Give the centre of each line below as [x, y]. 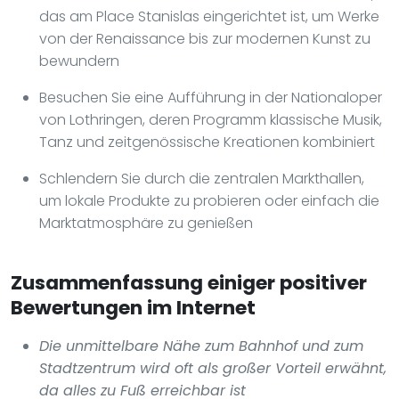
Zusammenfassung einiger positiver [189, 282]
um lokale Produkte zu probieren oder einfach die [209, 200]
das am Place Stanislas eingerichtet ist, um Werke [209, 16]
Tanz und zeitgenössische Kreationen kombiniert [207, 142]
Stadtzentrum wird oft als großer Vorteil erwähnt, [213, 368]
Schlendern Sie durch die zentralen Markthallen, [202, 178]
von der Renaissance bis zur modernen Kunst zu [205, 38]
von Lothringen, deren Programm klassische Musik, [211, 119]
